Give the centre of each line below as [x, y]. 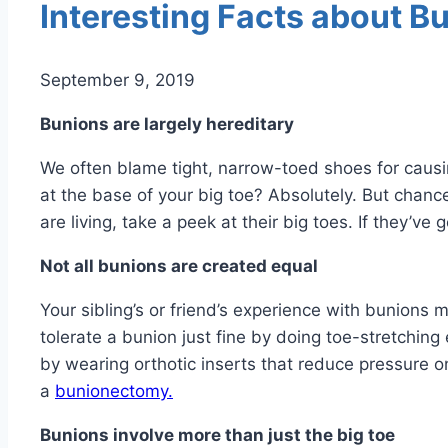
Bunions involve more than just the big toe [217, 435]
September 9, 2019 [117, 80]
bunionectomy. [114, 391]
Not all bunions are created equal [179, 266]
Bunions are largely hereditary [167, 124]
